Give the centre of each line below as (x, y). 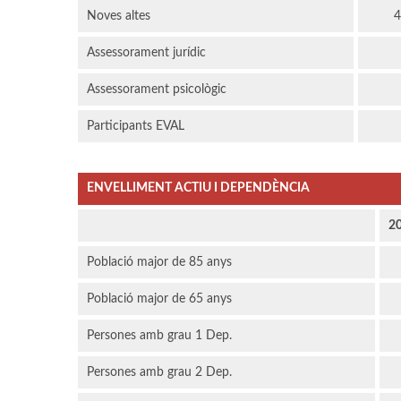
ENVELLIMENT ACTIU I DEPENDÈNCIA (198, 188)
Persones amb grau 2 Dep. (159, 373)
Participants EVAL (136, 127)
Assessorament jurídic (146, 53)
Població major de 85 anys (159, 263)
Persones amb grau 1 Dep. (159, 336)
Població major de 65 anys (159, 299)
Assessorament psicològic (157, 90)
